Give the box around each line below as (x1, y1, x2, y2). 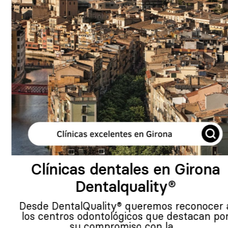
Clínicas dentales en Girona (19, 159, 209, 179)
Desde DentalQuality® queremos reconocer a (8, 199, 220, 212)
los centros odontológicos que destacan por (10, 209, 218, 222)
